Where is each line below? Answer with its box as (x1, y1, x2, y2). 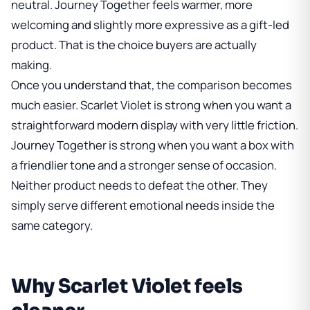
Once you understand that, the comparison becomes (11, 77, 292, 93)
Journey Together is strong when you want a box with (11, 137, 294, 154)
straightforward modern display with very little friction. (11, 117, 298, 134)
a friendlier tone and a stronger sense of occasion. (11, 157, 277, 174)
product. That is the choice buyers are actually (11, 37, 257, 53)
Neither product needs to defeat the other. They (11, 177, 268, 194)
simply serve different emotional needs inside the (11, 197, 275, 214)
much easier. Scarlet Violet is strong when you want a (11, 97, 291, 113)
